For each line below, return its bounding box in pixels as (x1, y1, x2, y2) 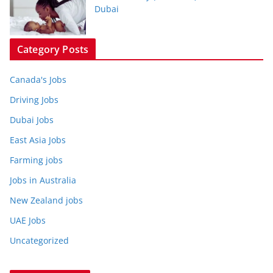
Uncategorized (10, 235, 69, 247)
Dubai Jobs (10, 114, 54, 126)
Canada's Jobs (10, 74, 66, 86)
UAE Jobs (10, 214, 46, 227)
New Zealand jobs (10, 194, 83, 207)
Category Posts (17, 43, 89, 57)
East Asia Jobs (10, 134, 66, 146)
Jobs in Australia (10, 174, 76, 186)
